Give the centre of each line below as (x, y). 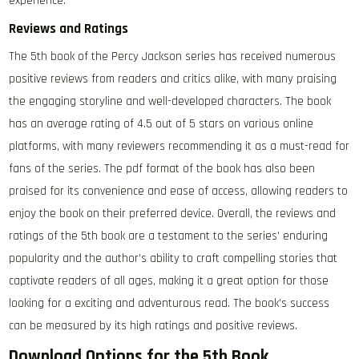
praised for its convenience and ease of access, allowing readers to (179, 191)
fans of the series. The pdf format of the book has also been (162, 169)
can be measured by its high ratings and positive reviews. (153, 326)
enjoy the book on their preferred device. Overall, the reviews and (173, 214)
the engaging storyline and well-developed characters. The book (170, 101)
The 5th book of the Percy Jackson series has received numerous (173, 56)
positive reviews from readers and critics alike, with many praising (173, 79)
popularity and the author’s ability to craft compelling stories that (173, 258)
